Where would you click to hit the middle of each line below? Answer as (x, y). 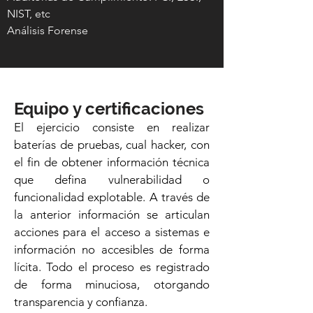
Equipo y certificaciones (109, 109)
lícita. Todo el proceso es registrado (112, 267)
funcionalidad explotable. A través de (112, 197)
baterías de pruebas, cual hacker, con (112, 145)
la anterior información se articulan (112, 214)
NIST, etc (29, 14)
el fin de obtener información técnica (112, 162)
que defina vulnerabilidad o (112, 180)
